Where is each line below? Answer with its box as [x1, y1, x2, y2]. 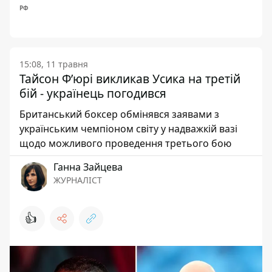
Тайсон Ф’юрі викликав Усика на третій [19, 70, 240, 87]
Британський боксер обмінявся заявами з [19, 107, 219, 121]
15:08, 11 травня [19, 58, 88, 70]
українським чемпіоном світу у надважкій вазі [19, 121, 237, 135]
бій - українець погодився [19, 84, 166, 101]
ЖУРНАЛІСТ [53, 174, 102, 186]
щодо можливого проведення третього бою [19, 136, 231, 150]
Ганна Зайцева [53, 160, 123, 174]
